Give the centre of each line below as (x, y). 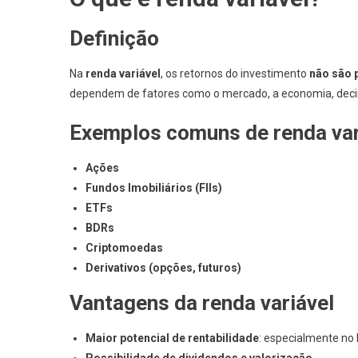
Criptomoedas (124, 248)
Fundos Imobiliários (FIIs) (154, 188)
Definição (114, 38)
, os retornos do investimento (235, 74)
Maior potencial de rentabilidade (172, 338)
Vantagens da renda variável (202, 303)
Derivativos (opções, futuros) (163, 268)
